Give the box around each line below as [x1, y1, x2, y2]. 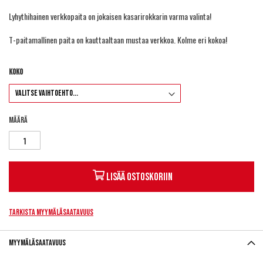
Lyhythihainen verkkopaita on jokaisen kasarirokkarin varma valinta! [9, 10, 211, 22]
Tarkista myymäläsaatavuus [9, 207, 93, 217]
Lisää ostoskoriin [106, 171, 173, 183]
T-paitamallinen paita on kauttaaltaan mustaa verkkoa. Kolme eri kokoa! [9, 33, 227, 46]
